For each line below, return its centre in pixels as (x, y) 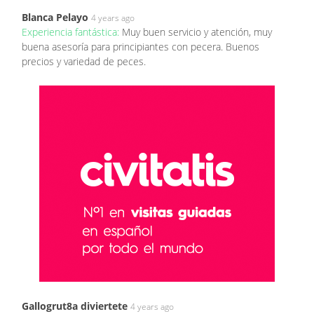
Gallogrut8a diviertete (75, 306)
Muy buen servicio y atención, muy (197, 32)
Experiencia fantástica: (72, 32)
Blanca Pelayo (55, 17)
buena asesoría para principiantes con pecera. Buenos (141, 46)
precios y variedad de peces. (84, 61)
